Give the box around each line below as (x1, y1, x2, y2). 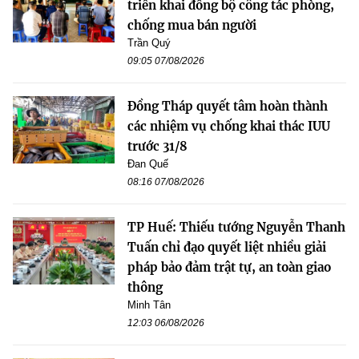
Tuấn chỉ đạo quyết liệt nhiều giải (127, 239, 326, 255)
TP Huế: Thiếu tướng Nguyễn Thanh (127, 219, 345, 235)
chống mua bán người (127, 17, 256, 33)
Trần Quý (127, 36, 171, 49)
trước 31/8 (127, 138, 188, 154)
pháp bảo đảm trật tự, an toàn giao (127, 259, 331, 275)
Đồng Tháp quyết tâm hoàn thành (127, 98, 328, 114)
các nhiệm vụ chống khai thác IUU (127, 118, 330, 134)
